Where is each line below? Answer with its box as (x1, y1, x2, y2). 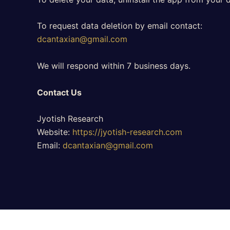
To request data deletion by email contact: (37, 21, 202, 31)
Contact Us (37, 87, 82, 98)
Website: (37, 127, 72, 138)
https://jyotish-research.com (72, 127, 182, 138)
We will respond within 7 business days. (37, 61, 190, 71)
